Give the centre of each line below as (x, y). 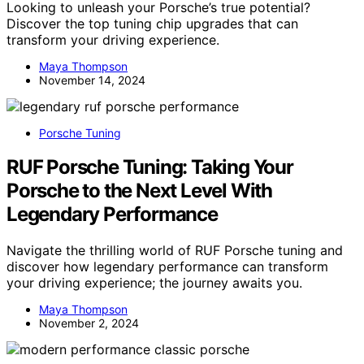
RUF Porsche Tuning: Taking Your (150, 167)
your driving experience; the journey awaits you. (154, 283)
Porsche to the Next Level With (139, 191)
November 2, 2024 (89, 323)
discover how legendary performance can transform (167, 267)
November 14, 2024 (92, 80)
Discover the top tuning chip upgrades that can (152, 23)
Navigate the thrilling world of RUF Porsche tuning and (175, 251)
